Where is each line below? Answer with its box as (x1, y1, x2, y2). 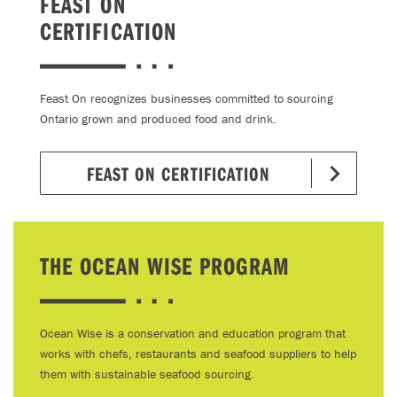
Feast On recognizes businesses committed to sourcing (40, 90, 333, 106)
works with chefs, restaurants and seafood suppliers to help (40, 346, 356, 362)
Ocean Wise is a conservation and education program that (40, 325, 346, 341)
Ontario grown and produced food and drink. (40, 111, 276, 127)
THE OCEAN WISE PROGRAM (40, 250, 290, 281)
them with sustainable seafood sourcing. (40, 366, 254, 382)
